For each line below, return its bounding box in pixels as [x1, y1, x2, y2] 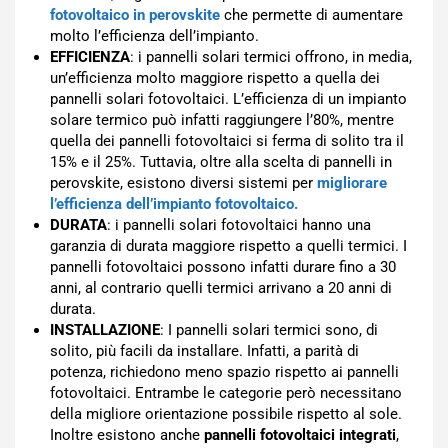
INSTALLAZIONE [50, 321, 160, 339]
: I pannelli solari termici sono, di [160, 321, 378, 339]
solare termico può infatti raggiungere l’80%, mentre [50, 111, 394, 129]
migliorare [317, 174, 387, 192]
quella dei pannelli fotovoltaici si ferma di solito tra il [50, 132, 404, 150]
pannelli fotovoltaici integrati [204, 426, 396, 444]
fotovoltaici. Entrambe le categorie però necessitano [50, 384, 402, 402]
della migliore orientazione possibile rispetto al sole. [50, 405, 402, 423]
